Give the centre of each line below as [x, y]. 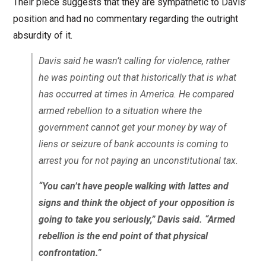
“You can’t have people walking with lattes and [133, 186]
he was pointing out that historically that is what [137, 78]
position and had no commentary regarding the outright [125, 19]
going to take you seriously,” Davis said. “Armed [137, 220]
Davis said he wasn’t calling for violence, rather [134, 61]
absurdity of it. [42, 36]
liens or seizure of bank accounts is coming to [133, 144]
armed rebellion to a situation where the [120, 111]
